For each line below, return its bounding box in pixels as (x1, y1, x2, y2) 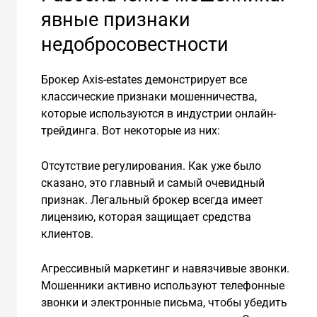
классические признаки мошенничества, (40, 89, 257, 103)
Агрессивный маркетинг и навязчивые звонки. (40, 262, 289, 276)
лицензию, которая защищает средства (40, 209, 251, 224)
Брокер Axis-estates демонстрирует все (40, 72, 247, 86)
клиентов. (40, 226, 93, 241)
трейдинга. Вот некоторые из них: (40, 123, 220, 137)
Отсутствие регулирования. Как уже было (40, 158, 261, 173)
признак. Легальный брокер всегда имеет (40, 192, 263, 207)
